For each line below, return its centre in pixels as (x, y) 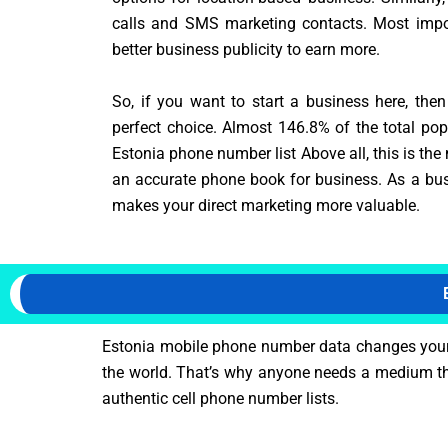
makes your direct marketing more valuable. (266, 205)
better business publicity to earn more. (246, 49)
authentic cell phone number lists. (220, 399)
